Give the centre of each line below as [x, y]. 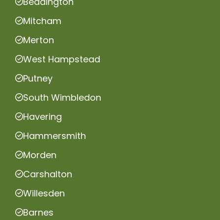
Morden [40, 155]
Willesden [44, 193]
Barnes [38, 212]
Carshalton [48, 174]
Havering [42, 116]
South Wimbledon [62, 97]
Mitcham [42, 21]
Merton [39, 40]
